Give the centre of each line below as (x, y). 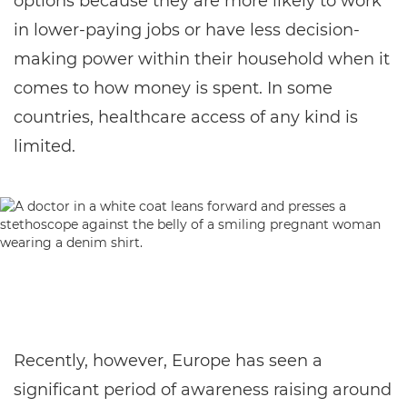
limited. (45, 146)
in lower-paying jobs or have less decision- (187, 30)
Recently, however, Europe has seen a (168, 361)
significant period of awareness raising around (203, 390)
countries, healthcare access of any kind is (186, 117)
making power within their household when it (202, 59)
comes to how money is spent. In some (173, 88)
